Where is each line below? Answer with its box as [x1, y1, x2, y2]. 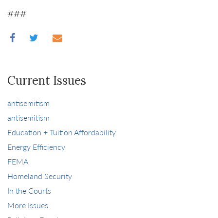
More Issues [7, 200, 48, 211]
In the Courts [7, 185, 51, 196]
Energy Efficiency [7, 141, 65, 152]
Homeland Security [7, 170, 72, 182]
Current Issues [7, 73, 86, 88]
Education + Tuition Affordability [7, 127, 116, 138]
